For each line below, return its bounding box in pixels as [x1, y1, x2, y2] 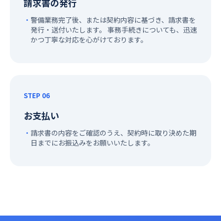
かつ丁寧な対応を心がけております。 [31, 35, 147, 45]
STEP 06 [24, 91, 50, 101]
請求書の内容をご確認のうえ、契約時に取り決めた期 [31, 128, 196, 138]
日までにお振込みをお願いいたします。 [31, 138, 154, 148]
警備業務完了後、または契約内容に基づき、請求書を [31, 15, 196, 25]
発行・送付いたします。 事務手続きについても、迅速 [31, 25, 197, 35]
